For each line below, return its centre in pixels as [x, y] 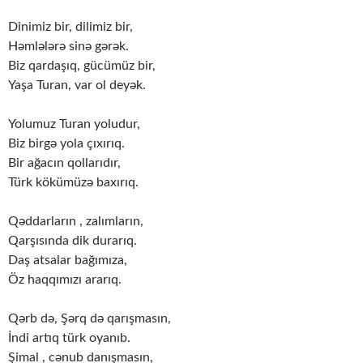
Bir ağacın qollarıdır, [64, 163]
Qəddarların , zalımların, [76, 222]
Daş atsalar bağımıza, [68, 261]
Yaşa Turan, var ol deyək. [77, 85]
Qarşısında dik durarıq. [73, 241]
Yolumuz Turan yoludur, [74, 124]
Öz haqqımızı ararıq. [65, 280]
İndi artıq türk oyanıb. [69, 338]
